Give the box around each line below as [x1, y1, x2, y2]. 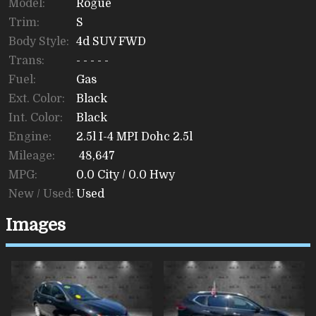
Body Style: [8, 35, 69, 49]
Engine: [8, 130, 51, 144]
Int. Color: [8, 111, 63, 125]
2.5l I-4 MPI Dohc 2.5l [76, 130, 193, 144]
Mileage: [8, 150, 55, 163]
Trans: [8, 54, 44, 68]
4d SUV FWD [76, 35, 146, 49]
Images [6, 215, 66, 236]
